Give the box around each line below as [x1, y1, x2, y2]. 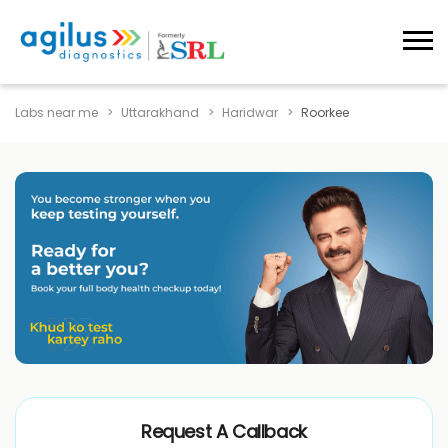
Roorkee [301, 103, 349, 121]
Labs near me [15, 103, 98, 121]
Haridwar [222, 103, 278, 121]
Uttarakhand [121, 103, 199, 121]
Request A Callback [141, 419, 307, 445]
